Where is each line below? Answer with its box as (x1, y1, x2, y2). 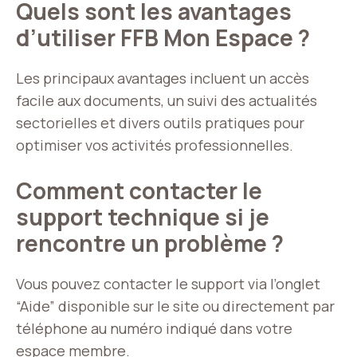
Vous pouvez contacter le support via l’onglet (16, 274, 320, 294)
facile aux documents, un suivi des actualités (16, 91, 317, 111)
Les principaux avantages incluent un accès (16, 69, 309, 88)
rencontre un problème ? (16, 228, 284, 259)
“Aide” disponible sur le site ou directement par (16, 296, 335, 316)
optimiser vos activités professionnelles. (16, 135, 293, 155)
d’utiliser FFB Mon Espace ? (16, 22, 310, 53)
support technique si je (16, 202, 269, 233)
